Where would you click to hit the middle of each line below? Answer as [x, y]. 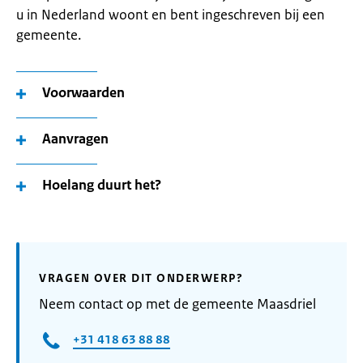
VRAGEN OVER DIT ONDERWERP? [141, 278]
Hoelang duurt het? [102, 185]
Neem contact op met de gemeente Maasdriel [177, 304]
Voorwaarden [83, 92]
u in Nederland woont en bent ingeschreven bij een [171, 15]
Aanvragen [75, 139]
